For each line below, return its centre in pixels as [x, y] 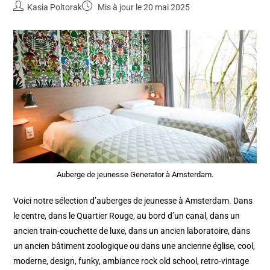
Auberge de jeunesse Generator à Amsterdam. [135, 174]
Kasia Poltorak [55, 8]
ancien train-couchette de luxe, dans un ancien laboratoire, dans [132, 231]
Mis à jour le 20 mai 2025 [143, 8]
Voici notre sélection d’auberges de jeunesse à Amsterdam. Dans [133, 200]
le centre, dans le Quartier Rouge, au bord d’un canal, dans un [127, 215]
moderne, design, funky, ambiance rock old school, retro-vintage [131, 261]
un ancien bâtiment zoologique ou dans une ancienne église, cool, [134, 246]
